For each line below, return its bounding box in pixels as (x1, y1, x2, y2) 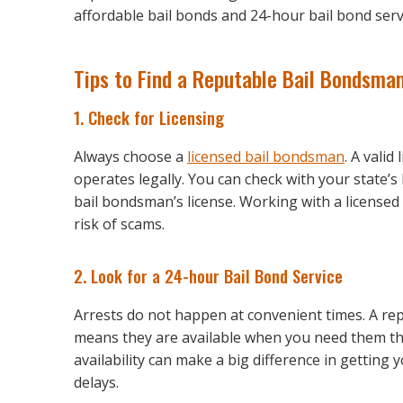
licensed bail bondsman (187, 146, 345, 166)
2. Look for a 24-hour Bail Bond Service (74, 263, 343, 288)
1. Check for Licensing (74, 104, 224, 130)
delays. (74, 372, 119, 392)
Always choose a (74, 146, 187, 166)
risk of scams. (74, 213, 165, 234)
